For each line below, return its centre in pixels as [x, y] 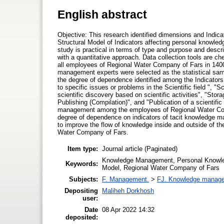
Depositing [81, 190]
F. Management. [125, 179]
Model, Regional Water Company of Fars [161, 167]
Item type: [83, 148]
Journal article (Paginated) [140, 148]
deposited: [82, 217]
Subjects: [83, 179]
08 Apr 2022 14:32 [128, 209]
